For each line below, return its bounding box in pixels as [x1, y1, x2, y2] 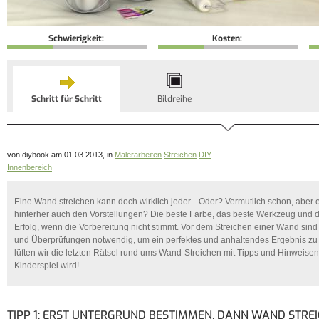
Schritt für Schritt [31, 93, 102, 105]
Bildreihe [157, 93, 192, 105]
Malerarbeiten [115, 150, 162, 159]
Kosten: [211, 33, 244, 44]
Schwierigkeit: [48, 33, 106, 44]
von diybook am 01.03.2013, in [7, 150, 115, 159]
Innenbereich [7, 163, 52, 172]
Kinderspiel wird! [14, 261, 79, 271]
